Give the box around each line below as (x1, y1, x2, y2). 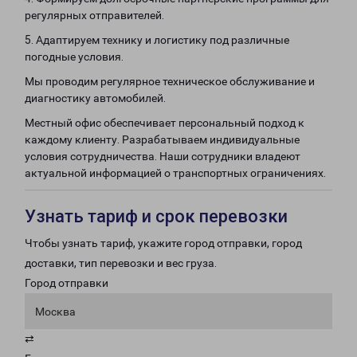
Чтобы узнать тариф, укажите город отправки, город (25, 237, 302, 249)
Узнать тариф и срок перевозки (25, 206, 288, 226)
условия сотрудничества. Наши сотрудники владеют (25, 150, 300, 163)
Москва (35, 305, 76, 318)
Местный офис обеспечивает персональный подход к (25, 116, 304, 129)
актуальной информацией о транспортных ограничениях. (25, 167, 326, 179)
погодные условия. (25, 50, 124, 63)
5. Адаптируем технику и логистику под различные (25, 33, 289, 46)
